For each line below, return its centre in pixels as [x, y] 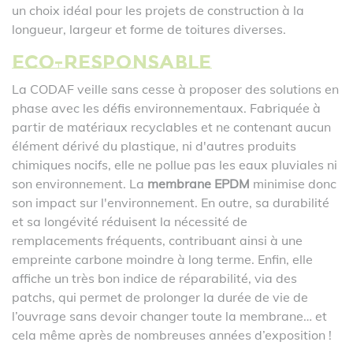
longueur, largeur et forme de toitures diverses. [149, 29]
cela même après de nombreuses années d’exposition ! [172, 335]
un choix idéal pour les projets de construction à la [158, 10]
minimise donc [293, 184]
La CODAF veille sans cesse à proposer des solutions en [175, 89]
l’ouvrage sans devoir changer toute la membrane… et [169, 316]
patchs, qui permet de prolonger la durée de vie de [160, 297]
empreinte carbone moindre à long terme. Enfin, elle [162, 259]
